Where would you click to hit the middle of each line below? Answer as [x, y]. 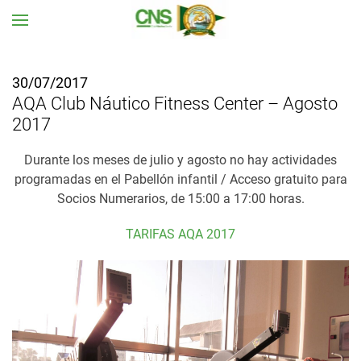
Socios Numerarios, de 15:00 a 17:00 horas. [180, 199]
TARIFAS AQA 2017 [180, 234]
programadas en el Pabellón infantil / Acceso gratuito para [180, 179]
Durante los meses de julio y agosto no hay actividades [180, 160]
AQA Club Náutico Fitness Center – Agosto [175, 103]
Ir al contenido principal [103, 46]
